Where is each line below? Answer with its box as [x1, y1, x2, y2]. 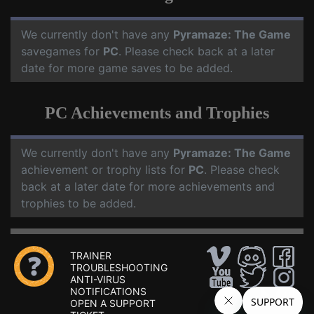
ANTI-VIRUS [70, 273, 125, 285]
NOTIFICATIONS [70, 285, 146, 297]
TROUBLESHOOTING [70, 261, 168, 273]
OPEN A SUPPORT [70, 297, 156, 309]
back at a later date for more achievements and [21, 179, 275, 193]
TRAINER [70, 250, 111, 261]
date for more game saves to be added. [21, 61, 233, 75]
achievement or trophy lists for [21, 163, 189, 177]
